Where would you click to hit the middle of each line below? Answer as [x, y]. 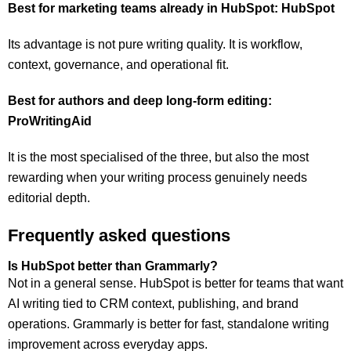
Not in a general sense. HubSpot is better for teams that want [175, 283]
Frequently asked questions [119, 235]
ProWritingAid [50, 121]
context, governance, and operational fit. [118, 65]
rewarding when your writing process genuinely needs [157, 177]
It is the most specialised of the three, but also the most [158, 157]
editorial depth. [49, 198]
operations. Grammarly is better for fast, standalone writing [168, 324]
